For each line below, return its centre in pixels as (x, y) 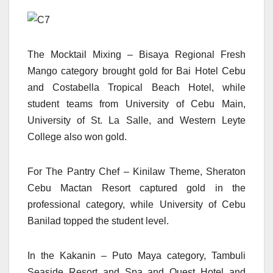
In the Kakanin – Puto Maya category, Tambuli (136, 256)
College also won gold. (77, 137)
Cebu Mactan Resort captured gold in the (136, 188)
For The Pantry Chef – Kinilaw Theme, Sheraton (136, 172)
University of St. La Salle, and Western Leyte (136, 121)
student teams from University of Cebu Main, (136, 104)
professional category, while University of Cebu (136, 205)
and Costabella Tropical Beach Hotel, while (136, 88)
